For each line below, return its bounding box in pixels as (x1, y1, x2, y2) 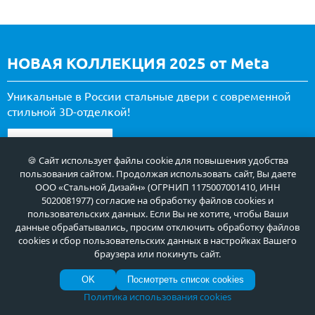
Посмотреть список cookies (127, 274, 244, 285)
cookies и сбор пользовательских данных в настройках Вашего (18, 234, 297, 247)
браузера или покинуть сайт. (94, 247, 221, 260)
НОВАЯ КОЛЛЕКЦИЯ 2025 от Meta (7, 54, 269, 72)
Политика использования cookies (84, 290, 231, 303)
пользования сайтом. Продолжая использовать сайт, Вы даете (19, 167, 296, 180)
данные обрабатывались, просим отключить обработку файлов (15, 221, 300, 233)
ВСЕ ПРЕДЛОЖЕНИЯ (18, 139, 102, 149)
